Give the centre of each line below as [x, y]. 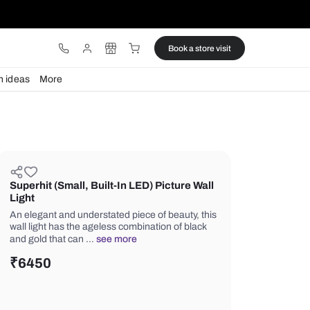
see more [247, 281]
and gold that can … [172, 281]
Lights [50, 93]
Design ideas [111, 93]
